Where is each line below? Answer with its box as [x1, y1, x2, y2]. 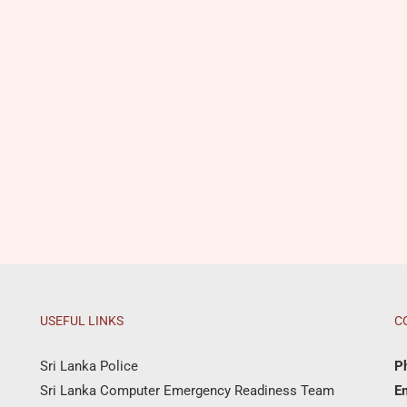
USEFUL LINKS [40, 313, 124, 328]
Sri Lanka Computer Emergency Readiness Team [40, 382, 334, 399]
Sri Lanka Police [40, 358, 138, 374]
